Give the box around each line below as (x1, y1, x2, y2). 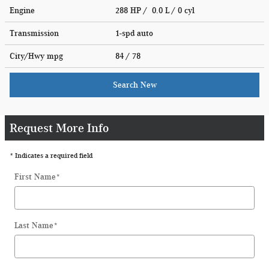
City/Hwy (10, 51, 47, 61)
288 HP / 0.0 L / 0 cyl (115, 5, 197, 15)
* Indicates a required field (10, 151, 92, 160)
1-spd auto (115, 28, 156, 38)
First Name (14, 172, 56, 181)
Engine (10, 5, 35, 15)
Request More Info (10, 120, 109, 135)
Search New (112, 80, 157, 89)
